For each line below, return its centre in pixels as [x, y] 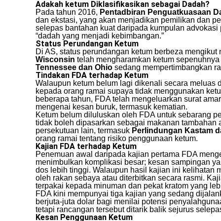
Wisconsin [55, 60]
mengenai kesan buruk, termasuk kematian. [111, 107]
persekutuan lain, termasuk [84, 131]
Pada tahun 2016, [68, 12]
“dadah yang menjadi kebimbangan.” [100, 36]
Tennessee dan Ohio [74, 68]
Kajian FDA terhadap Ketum [86, 147]
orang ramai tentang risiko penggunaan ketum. [117, 139]
